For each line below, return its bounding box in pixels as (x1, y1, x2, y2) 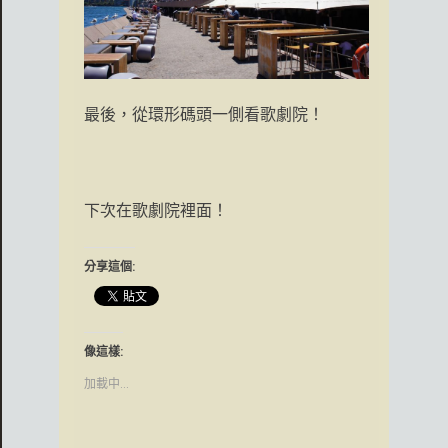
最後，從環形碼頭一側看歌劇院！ (84, 105, 324, 125)
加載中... (84, 377, 129, 392)
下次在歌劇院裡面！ (84, 201, 228, 221)
